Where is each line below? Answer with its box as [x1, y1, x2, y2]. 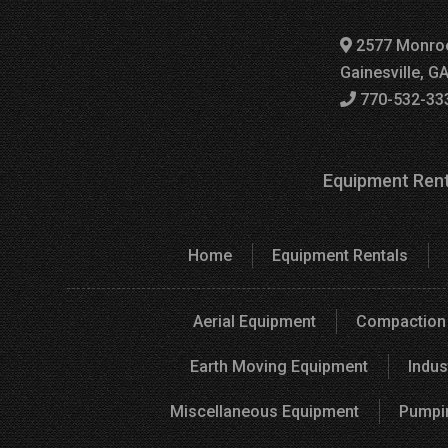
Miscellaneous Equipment [170, 401, 359, 421]
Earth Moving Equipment [189, 356, 368, 376]
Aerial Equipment [193, 311, 316, 331]
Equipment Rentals [272, 245, 408, 265]
